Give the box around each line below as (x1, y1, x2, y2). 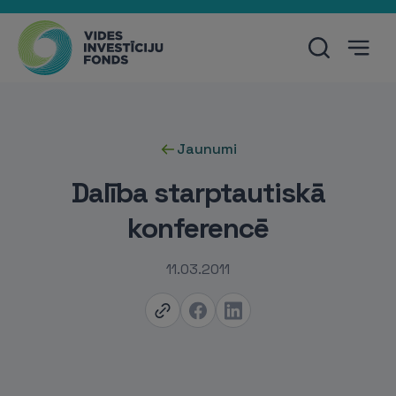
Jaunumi (177, 140, 237, 158)
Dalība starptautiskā (71, 175, 325, 210)
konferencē (127, 210, 269, 246)
